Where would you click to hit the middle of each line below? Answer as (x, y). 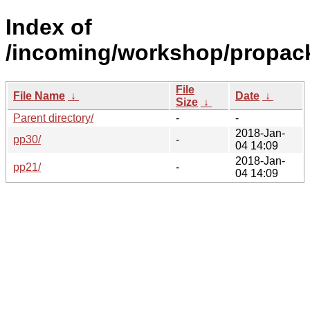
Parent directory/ (53, 118)
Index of (49, 27)
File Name (39, 95)
